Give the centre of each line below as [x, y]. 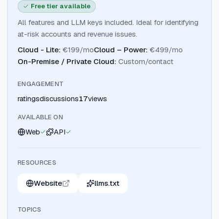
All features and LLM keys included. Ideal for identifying [108, 22]
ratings [29, 99]
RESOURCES [37, 163]
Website [48, 183]
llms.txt [107, 183]
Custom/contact [146, 61]
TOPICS [29, 209]
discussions [59, 99]
